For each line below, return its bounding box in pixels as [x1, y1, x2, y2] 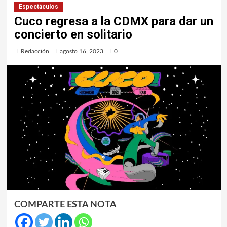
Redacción [20, 48, 49, 54]
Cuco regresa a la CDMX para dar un [14, 14, 213, 28]
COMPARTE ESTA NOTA [14, 200, 117, 210]
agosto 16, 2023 [59, 48, 103, 54]
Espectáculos [18, 3, 58, 10]
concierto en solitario [14, 27, 132, 42]
